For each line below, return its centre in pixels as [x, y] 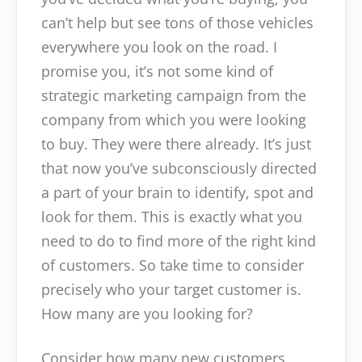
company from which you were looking [174, 120]
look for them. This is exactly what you [172, 217]
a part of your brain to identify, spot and [177, 193]
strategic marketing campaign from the [174, 96]
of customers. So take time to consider [173, 265]
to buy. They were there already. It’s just [176, 144]
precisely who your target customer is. [171, 290]
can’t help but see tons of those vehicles [177, 23]
